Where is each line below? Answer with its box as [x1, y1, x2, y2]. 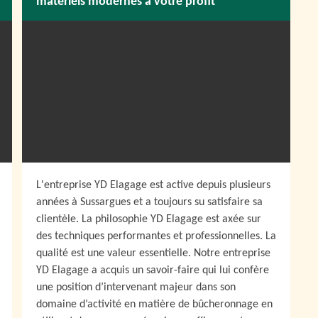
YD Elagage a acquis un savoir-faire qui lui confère [36, 265, 269, 276]
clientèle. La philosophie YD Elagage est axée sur [36, 214, 261, 225]
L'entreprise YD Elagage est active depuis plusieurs [36, 180, 270, 191]
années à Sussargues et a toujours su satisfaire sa [36, 197, 263, 208]
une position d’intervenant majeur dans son [36, 282, 236, 293]
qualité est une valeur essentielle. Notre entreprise [36, 248, 270, 259]
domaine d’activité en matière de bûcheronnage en [36, 299, 273, 310]
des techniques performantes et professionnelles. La [36, 231, 276, 242]
